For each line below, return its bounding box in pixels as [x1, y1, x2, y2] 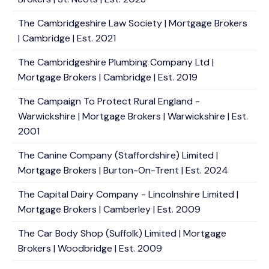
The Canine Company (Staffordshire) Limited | [18, 149, 218, 162]
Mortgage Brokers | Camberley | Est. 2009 [18, 203, 201, 216]
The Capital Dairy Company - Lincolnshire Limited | [18, 188, 238, 201]
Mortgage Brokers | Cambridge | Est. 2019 [18, 71, 198, 83]
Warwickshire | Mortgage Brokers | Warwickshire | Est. [18, 110, 248, 122]
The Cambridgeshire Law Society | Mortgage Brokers [18, 17, 247, 29]
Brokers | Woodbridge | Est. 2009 [18, 242, 162, 255]
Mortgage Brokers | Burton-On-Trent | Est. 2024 [18, 164, 228, 177]
